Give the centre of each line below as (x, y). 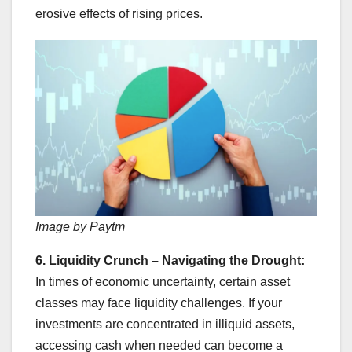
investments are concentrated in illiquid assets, (165, 324)
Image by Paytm (80, 227)
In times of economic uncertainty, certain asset (163, 282)
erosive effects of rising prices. (119, 14)
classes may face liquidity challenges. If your (159, 303)
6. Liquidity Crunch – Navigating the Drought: (170, 261)
